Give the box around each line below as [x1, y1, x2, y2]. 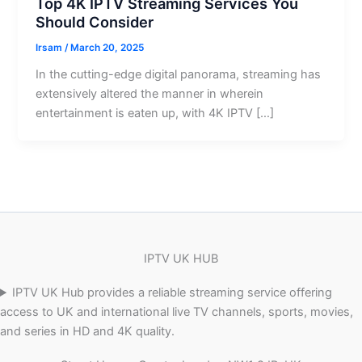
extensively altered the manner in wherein [36, 86, 264, 102]
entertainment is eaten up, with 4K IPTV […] [36, 106, 275, 121]
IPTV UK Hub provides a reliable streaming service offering [12, 284, 333, 300]
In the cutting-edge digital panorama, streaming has [36, 67, 322, 82]
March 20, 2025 [70, 42, 145, 54]
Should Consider [36, 12, 154, 31]
